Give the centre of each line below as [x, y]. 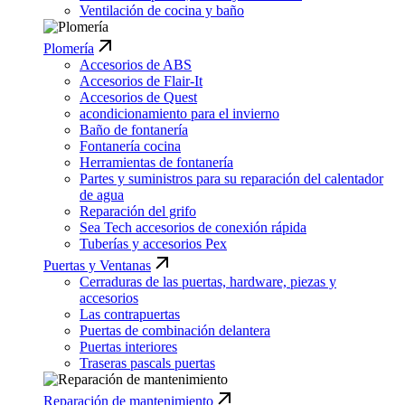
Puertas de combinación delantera [175, 331]
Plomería [69, 49]
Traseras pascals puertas [147, 363]
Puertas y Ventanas [97, 266]
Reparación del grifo [138, 212]
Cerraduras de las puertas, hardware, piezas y [208, 282]
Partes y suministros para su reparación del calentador [231, 179]
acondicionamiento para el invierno [179, 114]
